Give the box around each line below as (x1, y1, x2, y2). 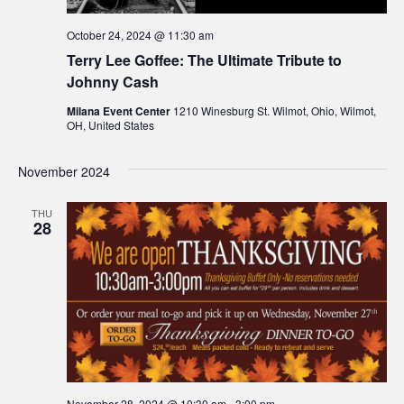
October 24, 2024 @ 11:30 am (66, 27, 214, 43)
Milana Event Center (66, 103, 173, 120)
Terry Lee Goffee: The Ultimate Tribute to (66, 50, 342, 71)
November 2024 (17, 162, 110, 181)
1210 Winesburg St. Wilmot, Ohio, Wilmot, (172, 103, 376, 119)
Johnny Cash (66, 71, 159, 93)
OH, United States (66, 117, 154, 133)
